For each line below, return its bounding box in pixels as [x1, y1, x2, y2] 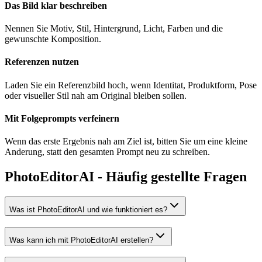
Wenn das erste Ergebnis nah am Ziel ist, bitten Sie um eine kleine [5, 136, 247, 147]
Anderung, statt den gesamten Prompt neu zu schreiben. [5, 147, 210, 157]
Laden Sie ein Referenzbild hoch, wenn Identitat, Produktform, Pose [5, 80, 257, 90]
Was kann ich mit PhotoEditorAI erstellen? [9, 235, 153, 244]
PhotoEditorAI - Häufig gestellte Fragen [5, 168, 247, 184]
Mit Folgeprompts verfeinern [5, 113, 119, 123]
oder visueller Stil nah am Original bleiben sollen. [5, 90, 187, 101]
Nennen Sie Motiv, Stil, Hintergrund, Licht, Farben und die [5, 23, 223, 33]
